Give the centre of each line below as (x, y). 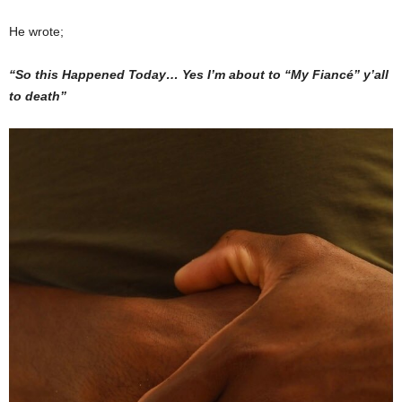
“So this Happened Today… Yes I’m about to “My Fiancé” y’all (199, 75)
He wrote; (36, 32)
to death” (38, 96)
